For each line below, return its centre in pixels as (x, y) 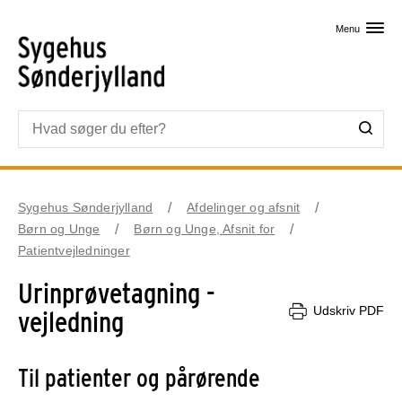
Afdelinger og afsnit (244, 207)
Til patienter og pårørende (139, 377)
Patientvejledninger (74, 250)
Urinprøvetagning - (117, 293)
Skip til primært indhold (201, 17)
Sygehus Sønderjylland (86, 207)
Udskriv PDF (349, 311)
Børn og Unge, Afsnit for (205, 228)
